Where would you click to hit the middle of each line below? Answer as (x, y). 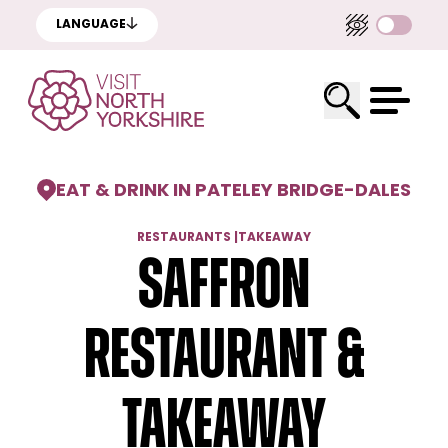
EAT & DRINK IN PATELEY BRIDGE (199, 191)
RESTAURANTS (184, 238)
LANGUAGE (91, 25)
